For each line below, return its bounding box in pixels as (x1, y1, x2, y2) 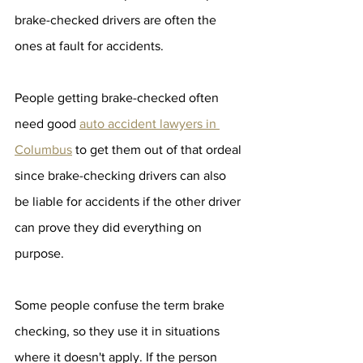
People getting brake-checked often (15, 91, 222, 105)
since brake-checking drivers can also (15, 169, 229, 182)
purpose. (15, 246, 64, 260)
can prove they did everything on (15, 220, 205, 234)
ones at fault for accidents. (15, 39, 164, 53)
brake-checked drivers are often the (15, 13, 220, 27)
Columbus (15, 143, 72, 156)
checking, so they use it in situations (15, 324, 223, 338)
